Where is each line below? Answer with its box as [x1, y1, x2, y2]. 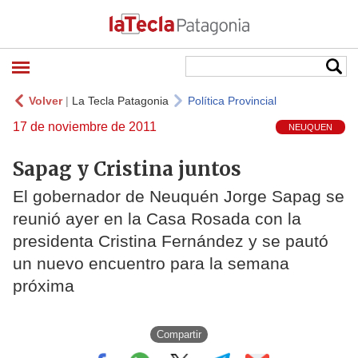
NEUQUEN [288, 122, 332, 133]
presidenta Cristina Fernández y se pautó [13, 232, 328, 251]
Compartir [157, 328, 201, 340]
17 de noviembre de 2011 [13, 120, 157, 133]
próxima [13, 276, 74, 296]
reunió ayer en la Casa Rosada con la [13, 209, 301, 229]
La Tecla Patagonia [72, 94, 169, 107]
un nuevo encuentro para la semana [13, 254, 289, 273]
